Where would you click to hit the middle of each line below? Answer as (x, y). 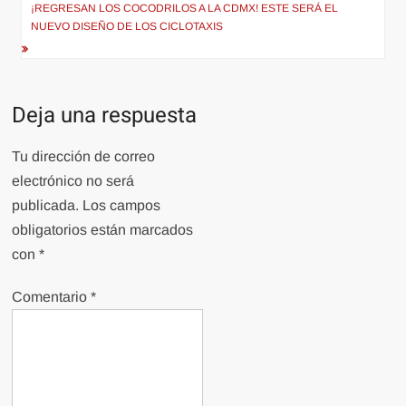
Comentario (52, 297)
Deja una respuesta (105, 116)
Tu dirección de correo (84, 157)
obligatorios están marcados (103, 230)
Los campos (122, 206)
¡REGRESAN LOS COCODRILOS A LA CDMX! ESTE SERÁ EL (185, 9)
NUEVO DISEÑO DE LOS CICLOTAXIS (127, 27)
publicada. (46, 206)
